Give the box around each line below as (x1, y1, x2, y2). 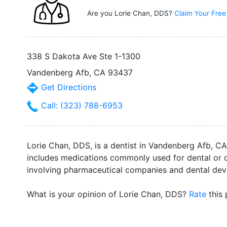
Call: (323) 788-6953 (39, 100, 123, 110)
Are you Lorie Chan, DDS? (87, 9, 174, 17)
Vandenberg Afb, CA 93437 (27, 67, 133, 78)
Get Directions (39, 82, 96, 92)
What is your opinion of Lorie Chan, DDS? (27, 189, 189, 199)
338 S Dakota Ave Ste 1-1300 (27, 51, 140, 61)
